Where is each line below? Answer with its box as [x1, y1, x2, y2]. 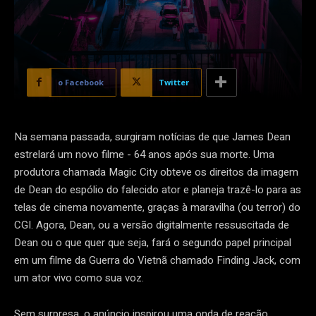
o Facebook [58, 76, 104, 87]
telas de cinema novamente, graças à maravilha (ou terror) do [14, 199, 300, 215]
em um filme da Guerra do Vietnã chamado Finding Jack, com [14, 252, 300, 268]
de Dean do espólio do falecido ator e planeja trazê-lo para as [14, 181, 301, 197]
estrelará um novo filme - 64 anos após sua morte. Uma [14, 146, 274, 162]
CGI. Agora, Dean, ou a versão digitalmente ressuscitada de [14, 217, 289, 233]
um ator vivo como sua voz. [14, 269, 144, 286]
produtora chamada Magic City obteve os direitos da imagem [14, 164, 298, 180]
